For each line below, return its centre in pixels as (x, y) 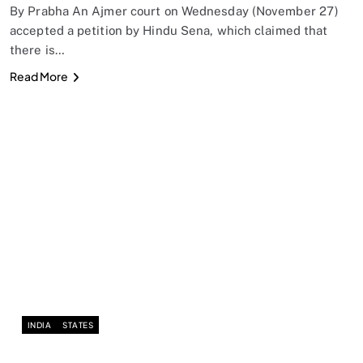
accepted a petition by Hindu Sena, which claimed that (169, 30)
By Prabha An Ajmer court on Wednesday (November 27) (175, 11)
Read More (39, 76)
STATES (78, 325)
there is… (37, 49)
